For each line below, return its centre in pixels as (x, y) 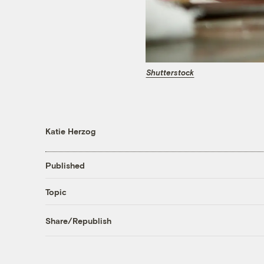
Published (65, 165)
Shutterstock (170, 72)
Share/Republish (78, 220)
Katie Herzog (70, 131)
